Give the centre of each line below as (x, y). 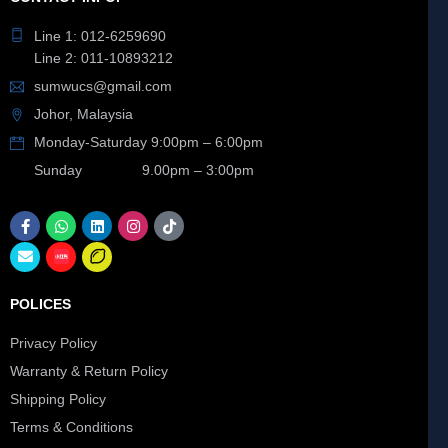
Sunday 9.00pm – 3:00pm (144, 170)
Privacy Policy (53, 343)
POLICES (40, 304)
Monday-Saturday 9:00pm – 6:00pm (148, 142)
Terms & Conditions (71, 427)
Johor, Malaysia (83, 114)
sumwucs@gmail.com (103, 86)
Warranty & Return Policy (89, 371)
